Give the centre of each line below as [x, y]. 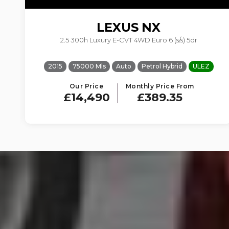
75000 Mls [89, 66]
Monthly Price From [160, 86]
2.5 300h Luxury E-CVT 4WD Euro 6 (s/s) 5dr [129, 40]
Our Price [86, 86]
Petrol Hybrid [162, 66]
